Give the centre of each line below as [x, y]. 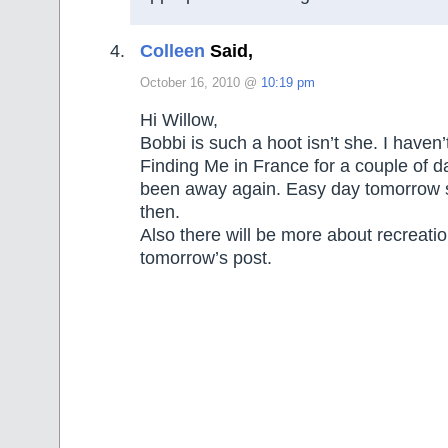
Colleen [172, 51]
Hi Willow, [179, 120]
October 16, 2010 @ [200, 83]
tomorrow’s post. [206, 258]
